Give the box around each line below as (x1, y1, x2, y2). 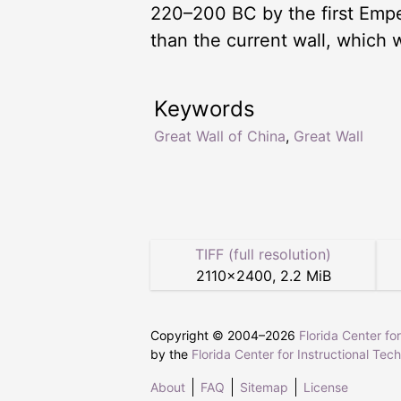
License (303, 379, 348, 395)
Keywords (154, 95, 255, 122)
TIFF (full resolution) (195, 244, 331, 263)
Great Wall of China (154, 126, 286, 145)
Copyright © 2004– (150, 327, 265, 343)
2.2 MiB (279, 266, 331, 285)
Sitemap (240, 379, 288, 395)
